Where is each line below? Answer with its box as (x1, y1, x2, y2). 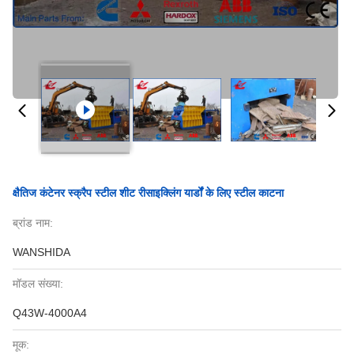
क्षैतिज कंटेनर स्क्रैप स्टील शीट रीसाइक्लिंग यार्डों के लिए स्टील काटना (13, 186, 284, 199)
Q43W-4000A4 (13, 307, 87, 319)
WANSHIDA (13, 246, 70, 258)
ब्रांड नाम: (13, 217, 53, 229)
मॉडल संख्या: (13, 277, 63, 290)
